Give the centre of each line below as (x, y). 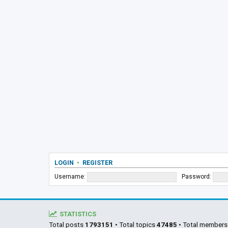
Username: (70, 176)
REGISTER (97, 163)
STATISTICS (77, 214)
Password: (196, 176)
